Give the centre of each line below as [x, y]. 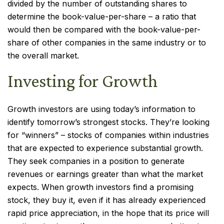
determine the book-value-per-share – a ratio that [102, 16]
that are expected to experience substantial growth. [105, 148]
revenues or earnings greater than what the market [105, 174]
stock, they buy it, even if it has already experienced [106, 200]
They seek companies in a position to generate [96, 161]
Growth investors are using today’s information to [101, 109]
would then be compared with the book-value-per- [104, 29]
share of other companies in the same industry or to [107, 42]
